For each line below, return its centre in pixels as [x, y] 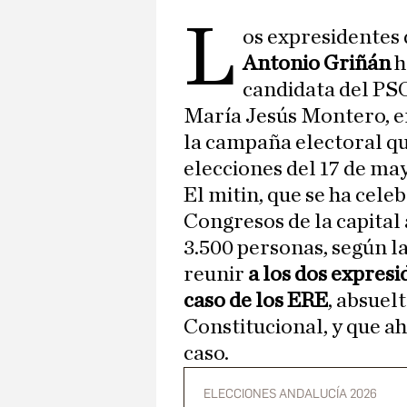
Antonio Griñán [317, 64]
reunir [214, 275]
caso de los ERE [256, 301]
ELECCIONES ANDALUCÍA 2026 [290, 394]
